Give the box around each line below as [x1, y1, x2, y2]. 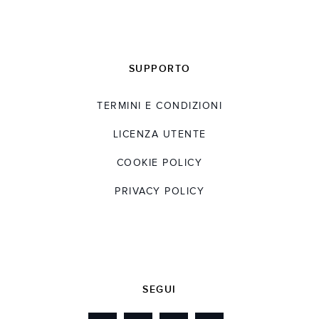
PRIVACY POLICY [115, 186, 204, 198]
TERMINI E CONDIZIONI [97, 100, 222, 113]
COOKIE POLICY [116, 157, 203, 169]
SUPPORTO [128, 63, 191, 75]
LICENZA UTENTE [113, 129, 206, 141]
